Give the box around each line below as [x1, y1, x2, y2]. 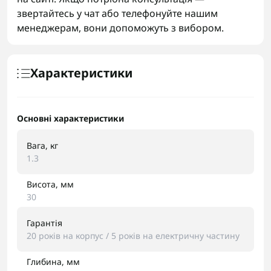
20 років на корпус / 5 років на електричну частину [27, 230, 240, 241]
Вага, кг [27, 140, 58, 151]
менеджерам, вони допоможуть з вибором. [17, 21, 224, 34]
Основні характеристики [17, 113, 124, 124]
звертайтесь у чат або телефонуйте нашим [17, 7, 218, 20]
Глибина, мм [27, 256, 80, 267]
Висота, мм [27, 178, 74, 190]
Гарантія [27, 217, 62, 229]
